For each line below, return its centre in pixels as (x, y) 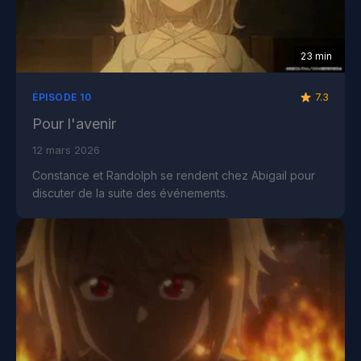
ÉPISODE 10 (62, 98)
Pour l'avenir (74, 124)
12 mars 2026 (66, 150)
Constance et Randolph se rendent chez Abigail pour (174, 176)
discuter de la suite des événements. (130, 193)
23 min (316, 56)
